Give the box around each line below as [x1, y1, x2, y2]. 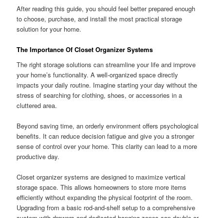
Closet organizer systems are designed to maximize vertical [17, 172, 186, 182]
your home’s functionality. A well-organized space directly [17, 70, 179, 80]
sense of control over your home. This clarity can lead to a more [17, 142, 198, 151]
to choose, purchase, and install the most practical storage [17, 14, 182, 23]
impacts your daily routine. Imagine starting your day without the [17, 80, 198, 90]
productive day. [17, 152, 60, 162]
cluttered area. [17, 101, 57, 110]
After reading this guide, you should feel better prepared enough [17, 3, 196, 13]
